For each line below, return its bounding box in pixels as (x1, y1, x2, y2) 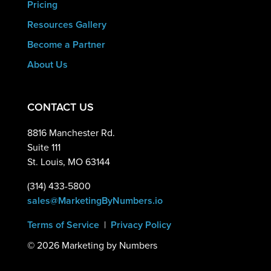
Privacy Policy (110, 218, 171, 232)
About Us (27, 57, 68, 71)
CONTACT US (27, 99, 94, 116)
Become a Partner (27, 37, 105, 51)
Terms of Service (27, 218, 99, 232)
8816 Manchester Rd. (27, 126, 115, 140)
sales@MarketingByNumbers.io (27, 194, 163, 208)
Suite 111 (27, 140, 60, 155)
